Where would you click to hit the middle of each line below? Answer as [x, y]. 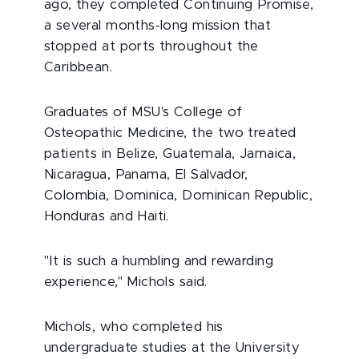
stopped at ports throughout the [151, 47]
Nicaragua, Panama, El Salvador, [146, 175]
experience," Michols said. [126, 282]
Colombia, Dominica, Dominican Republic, [179, 196]
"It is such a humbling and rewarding [159, 262]
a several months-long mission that [158, 26]
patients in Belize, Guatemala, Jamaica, [170, 154]
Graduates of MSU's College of [143, 113]
